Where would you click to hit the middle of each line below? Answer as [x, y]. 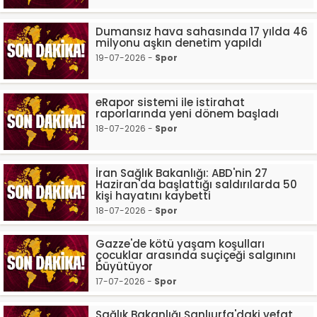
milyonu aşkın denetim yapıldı [179, 43]
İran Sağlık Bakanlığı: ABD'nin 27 [181, 173]
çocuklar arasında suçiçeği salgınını [196, 255]
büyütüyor [124, 266]
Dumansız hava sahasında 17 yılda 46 [202, 31]
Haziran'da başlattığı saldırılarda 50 [196, 184]
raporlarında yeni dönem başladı [187, 114]
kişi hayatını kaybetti [153, 196]
